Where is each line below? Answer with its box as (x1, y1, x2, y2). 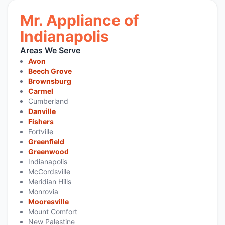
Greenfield (28, 137, 64, 146)
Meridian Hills (28, 177, 71, 186)
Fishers (28, 117, 54, 126)
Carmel (28, 86, 53, 95)
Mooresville (28, 197, 69, 206)
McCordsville (28, 167, 70, 176)
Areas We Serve (20, 45, 80, 55)
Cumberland (28, 96, 68, 105)
